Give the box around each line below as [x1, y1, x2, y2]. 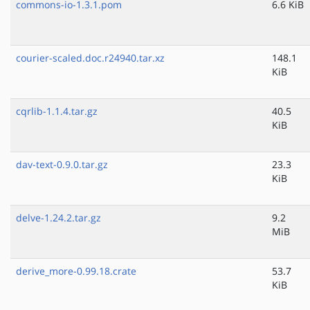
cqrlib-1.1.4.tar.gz [16, 104, 98, 118]
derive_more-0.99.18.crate [16, 264, 136, 278]
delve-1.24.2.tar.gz [16, 211, 101, 225]
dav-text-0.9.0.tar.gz [16, 158, 108, 172]
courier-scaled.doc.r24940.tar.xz [16, 51, 165, 65]
